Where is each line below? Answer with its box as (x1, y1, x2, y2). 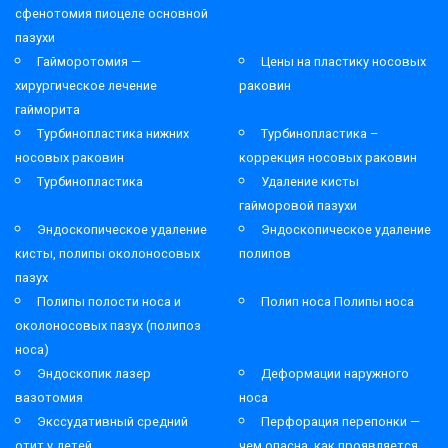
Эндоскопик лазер (37, 365, 151, 381)
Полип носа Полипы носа (261, 293, 414, 309)
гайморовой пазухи (239, 197, 357, 213)
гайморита (15, 101, 80, 117)
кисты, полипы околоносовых (15, 245, 200, 261)
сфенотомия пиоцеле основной (15, 5, 208, 21)
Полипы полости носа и (37, 293, 181, 309)
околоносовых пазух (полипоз (15, 317, 201, 333)
